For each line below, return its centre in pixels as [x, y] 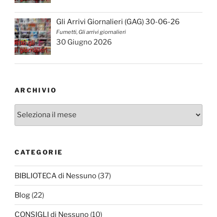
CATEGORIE [39, 152]
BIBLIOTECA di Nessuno [55, 176]
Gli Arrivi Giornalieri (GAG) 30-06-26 [118, 22]
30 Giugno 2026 [84, 42]
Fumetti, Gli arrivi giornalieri [91, 32]
